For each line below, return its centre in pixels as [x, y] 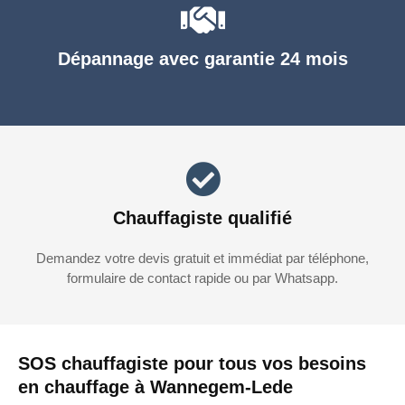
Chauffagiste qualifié [202, 218]
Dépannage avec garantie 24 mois [202, 59]
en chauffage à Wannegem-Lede [155, 387]
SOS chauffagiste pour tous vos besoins [192, 364]
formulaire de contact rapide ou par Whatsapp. [202, 278]
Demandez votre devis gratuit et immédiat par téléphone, [202, 259]
